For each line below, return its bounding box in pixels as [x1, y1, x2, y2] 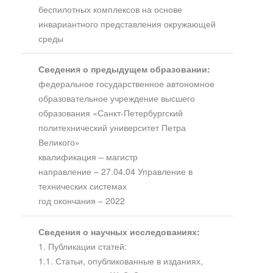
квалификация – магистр [38, 151, 138, 163]
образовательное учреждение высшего [38, 92, 195, 105]
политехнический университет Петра [38, 121, 186, 134]
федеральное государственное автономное [38, 77, 214, 90]
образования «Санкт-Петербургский [38, 107, 183, 119]
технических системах [38, 180, 127, 193]
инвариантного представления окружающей [38, 17, 216, 30]
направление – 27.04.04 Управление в [38, 165, 193, 178]
